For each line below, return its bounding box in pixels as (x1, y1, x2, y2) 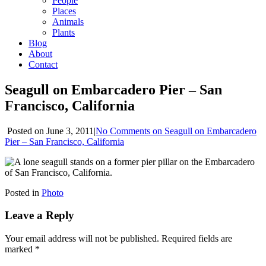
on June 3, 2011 (32, 125, 94, 136)
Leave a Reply (5, 209, 74, 222)
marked (5, 244, 35, 255)
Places (52, 5, 76, 16)
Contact (28, 59, 58, 69)
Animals (52, 16, 84, 27)
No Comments (96, 125, 150, 136)
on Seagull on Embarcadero (150, 125, 256, 136)
